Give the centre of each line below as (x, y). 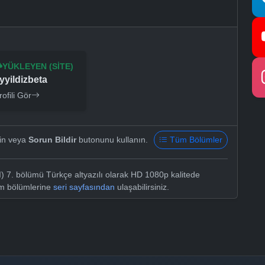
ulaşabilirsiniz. (142, 187)
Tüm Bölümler (196, 140)
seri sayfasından (84, 187)
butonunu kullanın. (112, 140)
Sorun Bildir (52, 140)
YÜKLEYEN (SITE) (38, 67)
